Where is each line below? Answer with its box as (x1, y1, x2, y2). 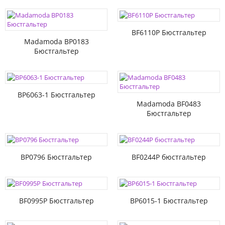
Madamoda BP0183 (24, 37, 89, 46)
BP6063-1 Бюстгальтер (17, 90, 95, 99)
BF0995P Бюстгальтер (19, 196, 94, 205)
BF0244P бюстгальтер (132, 152, 206, 162)
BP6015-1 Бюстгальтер (130, 196, 208, 205)
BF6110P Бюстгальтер (131, 28, 206, 37)
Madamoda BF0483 (137, 99, 201, 108)
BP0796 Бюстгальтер (21, 152, 92, 162)
